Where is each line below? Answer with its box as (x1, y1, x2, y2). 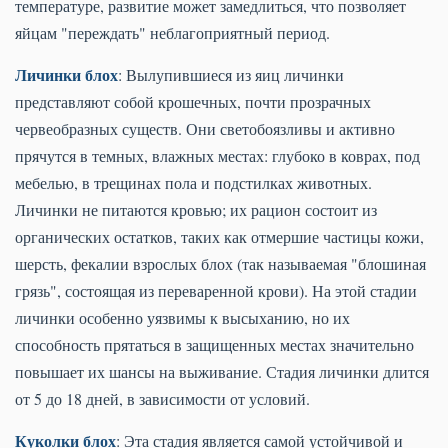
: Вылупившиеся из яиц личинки (118, 64, 344, 86)
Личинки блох (15, 63, 118, 87)
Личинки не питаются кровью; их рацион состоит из (15, 199, 377, 221)
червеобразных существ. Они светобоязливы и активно (15, 118, 395, 140)
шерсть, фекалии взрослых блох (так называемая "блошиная (15, 253, 426, 275)
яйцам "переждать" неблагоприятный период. (15, 22, 330, 44)
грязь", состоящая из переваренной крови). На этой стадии (15, 280, 417, 302)
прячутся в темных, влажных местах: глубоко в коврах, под (15, 145, 420, 167)
